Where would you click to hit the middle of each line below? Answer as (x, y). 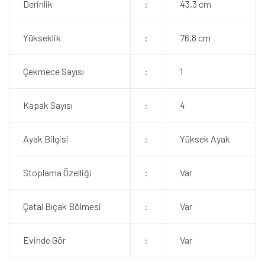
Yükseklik (42, 38)
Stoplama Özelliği (57, 172)
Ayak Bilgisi (46, 139)
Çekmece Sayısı (53, 71)
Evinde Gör (44, 240)
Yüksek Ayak (205, 139)
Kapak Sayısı (48, 105)
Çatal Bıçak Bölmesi (62, 206)
